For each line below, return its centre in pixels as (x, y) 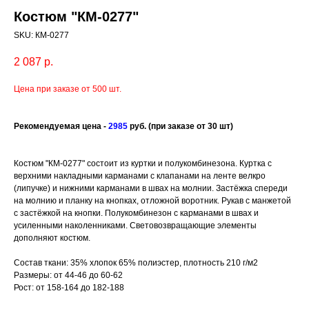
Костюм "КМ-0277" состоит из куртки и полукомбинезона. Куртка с (143, 164)
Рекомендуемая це (53, 127)
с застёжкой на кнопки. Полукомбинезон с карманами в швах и (136, 213)
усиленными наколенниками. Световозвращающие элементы (135, 226)
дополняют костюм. (52, 238)
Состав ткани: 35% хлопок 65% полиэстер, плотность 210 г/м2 (136, 263)
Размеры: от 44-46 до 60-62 (68, 276)
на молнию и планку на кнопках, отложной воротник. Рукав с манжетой (152, 201)
